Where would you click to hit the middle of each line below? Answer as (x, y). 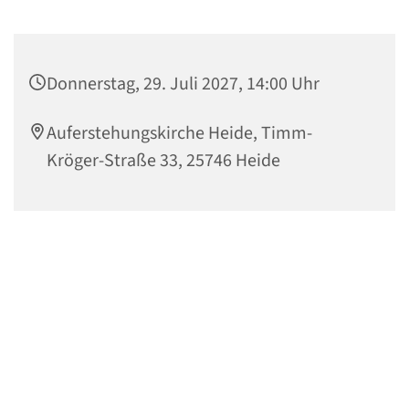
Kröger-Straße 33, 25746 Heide (163, 160)
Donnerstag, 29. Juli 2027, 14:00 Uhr (183, 84)
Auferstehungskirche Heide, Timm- (179, 133)
